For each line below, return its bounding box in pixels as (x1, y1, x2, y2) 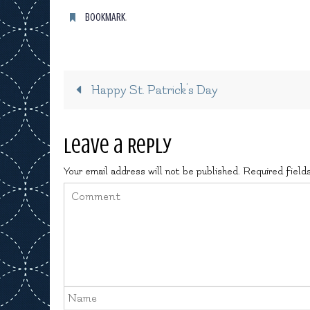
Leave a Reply (64, 133, 171, 158)
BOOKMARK (84, 10, 125, 24)
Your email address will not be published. (64, 165, 240, 177)
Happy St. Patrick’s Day (88, 82, 218, 98)
